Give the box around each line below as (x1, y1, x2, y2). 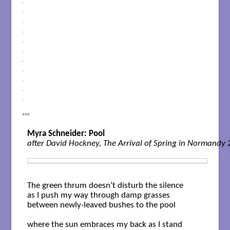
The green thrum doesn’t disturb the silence (27, 181, 183, 190)
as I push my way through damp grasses (27, 191, 170, 200)
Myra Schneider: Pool (27, 129, 105, 139)
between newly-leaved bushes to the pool (27, 201, 176, 210)
